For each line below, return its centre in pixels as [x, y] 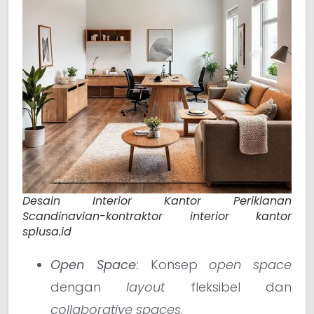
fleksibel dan [228, 287]
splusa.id [47, 232]
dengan [89, 287]
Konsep [174, 265]
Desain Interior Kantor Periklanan [157, 201]
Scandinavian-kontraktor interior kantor [157, 217]
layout [146, 287]
